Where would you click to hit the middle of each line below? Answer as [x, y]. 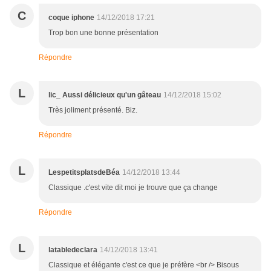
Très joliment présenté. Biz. [93, 110]
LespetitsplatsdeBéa [84, 173]
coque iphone [71, 18]
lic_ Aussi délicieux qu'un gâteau [105, 95]
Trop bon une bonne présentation [103, 33]
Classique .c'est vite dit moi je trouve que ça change [133, 188]
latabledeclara [73, 250]
